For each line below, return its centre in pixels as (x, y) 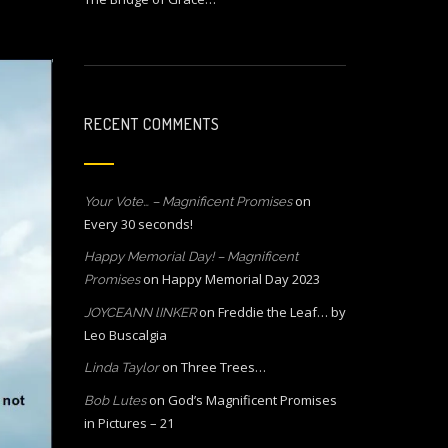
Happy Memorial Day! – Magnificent (190, 256)
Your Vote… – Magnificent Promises (187, 201)
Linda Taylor (121, 367)
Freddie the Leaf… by (281, 312)
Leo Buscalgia (125, 335)
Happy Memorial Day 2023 (240, 279)
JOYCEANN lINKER (139, 312)
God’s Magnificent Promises (252, 400)
